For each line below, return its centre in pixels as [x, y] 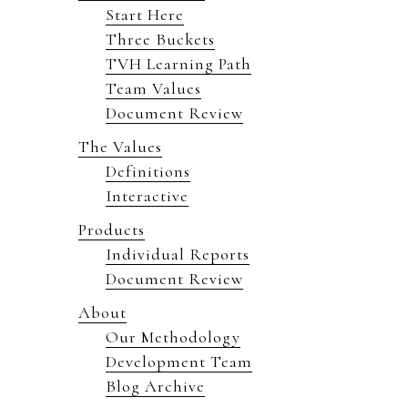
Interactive [147, 196]
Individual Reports [178, 254]
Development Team [179, 362]
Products [112, 229]
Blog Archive [155, 386]
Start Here [145, 15]
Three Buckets [160, 39]
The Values [120, 147]
